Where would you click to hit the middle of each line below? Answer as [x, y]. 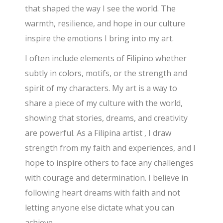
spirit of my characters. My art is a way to [101, 88]
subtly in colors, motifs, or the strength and [106, 73]
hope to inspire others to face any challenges [110, 163]
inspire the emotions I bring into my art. [100, 38]
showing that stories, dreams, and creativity [107, 118]
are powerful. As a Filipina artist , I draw [98, 133]
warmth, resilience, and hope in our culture [105, 23]
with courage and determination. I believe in [107, 177]
